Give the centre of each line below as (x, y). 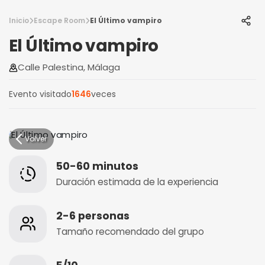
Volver (36, 139)
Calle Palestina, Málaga (69, 67)
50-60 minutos (97, 166)
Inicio (19, 20)
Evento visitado (40, 94)
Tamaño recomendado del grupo (130, 231)
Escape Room (59, 20)
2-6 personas (93, 216)
